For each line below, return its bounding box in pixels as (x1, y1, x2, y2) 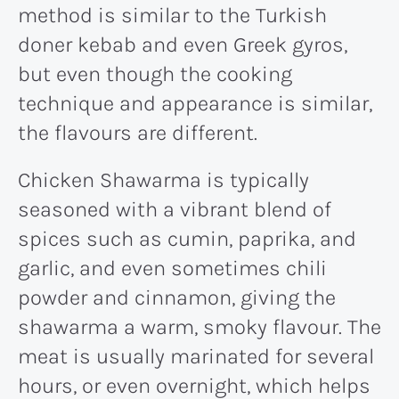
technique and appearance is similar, (18, 91, 372, 117)
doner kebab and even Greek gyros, (18, 32, 347, 58)
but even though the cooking (18, 61, 292, 87)
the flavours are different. (18, 120, 257, 146)
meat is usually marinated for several (18, 344, 374, 370)
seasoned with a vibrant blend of (18, 197, 331, 223)
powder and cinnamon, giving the (18, 285, 336, 311)
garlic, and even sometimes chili (18, 256, 327, 281)
